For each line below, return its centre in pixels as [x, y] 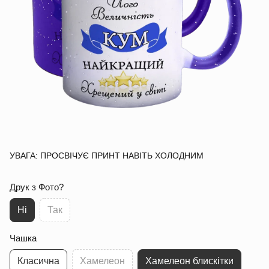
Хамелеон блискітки [189, 261]
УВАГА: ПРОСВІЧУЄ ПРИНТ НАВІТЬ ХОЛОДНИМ [107, 156]
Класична [38, 261]
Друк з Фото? [37, 187]
